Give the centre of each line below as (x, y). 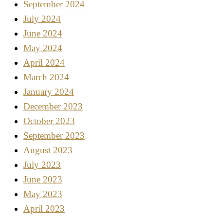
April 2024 (44, 63)
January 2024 (49, 92)
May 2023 (43, 194)
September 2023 (54, 136)
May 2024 (43, 48)
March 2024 (46, 77)
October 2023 (49, 121)
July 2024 (42, 19)
